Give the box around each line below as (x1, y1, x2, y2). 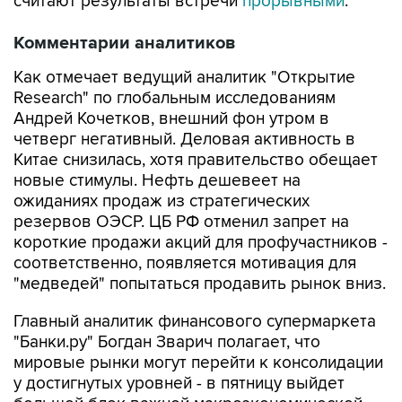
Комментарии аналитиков (13, 32, 236, 54)
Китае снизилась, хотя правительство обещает (13, 150, 378, 170)
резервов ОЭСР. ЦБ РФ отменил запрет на (13, 212, 349, 232)
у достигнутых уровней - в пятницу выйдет (13, 373, 345, 394)
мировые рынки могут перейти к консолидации (13, 353, 383, 373)
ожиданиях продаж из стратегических (13, 191, 310, 212)
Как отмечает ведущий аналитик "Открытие (13, 67, 355, 88)
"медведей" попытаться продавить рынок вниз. (13, 274, 386, 294)
